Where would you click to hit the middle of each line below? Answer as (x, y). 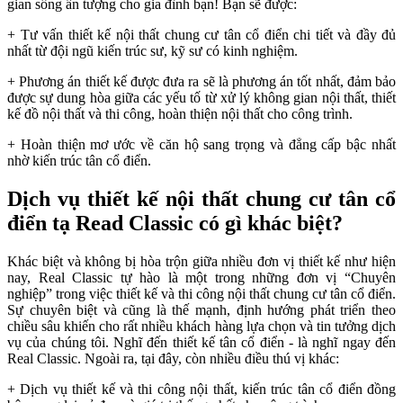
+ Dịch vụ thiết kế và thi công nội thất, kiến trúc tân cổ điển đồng (201, 390)
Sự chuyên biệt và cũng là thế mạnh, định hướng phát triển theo (201, 310)
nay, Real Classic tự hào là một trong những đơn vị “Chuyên (201, 278)
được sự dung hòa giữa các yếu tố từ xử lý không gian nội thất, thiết (201, 98)
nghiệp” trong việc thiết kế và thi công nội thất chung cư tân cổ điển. (201, 294)
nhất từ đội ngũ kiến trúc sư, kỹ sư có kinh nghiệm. (154, 51)
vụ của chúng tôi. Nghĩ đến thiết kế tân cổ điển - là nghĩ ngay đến (201, 343)
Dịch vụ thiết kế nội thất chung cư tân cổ (201, 199)
